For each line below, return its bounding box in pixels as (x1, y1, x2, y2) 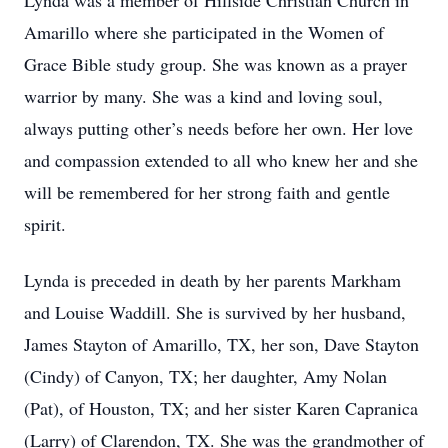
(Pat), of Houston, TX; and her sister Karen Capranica (24, 396, 418, 420)
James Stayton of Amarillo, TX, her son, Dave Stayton (24, 332, 419, 356)
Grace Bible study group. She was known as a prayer (24, 52, 407, 76)
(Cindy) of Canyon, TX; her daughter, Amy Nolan (24, 364, 387, 388)
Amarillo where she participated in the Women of (24, 20, 384, 44)
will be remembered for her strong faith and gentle (24, 180, 390, 204)
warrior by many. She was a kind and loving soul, (24, 84, 383, 108)
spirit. (24, 212, 66, 236)
